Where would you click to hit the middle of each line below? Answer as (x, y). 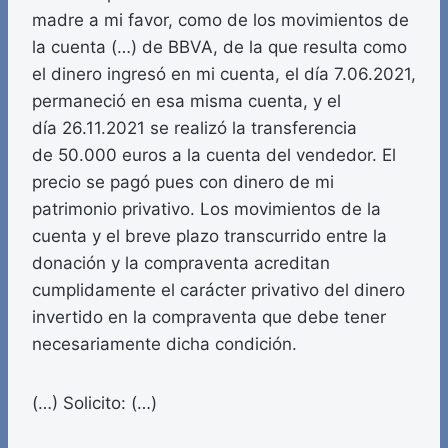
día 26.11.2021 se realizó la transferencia (194, 128)
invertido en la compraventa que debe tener (209, 317)
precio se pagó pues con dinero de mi (183, 182)
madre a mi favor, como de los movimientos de (220, 20)
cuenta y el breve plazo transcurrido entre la (209, 236)
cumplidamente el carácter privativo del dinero (218, 290)
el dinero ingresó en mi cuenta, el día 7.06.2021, (224, 74)
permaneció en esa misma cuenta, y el (186, 101)
